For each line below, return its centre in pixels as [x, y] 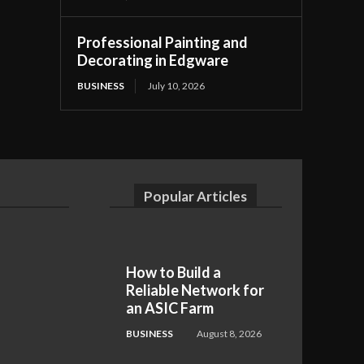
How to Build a [173, 272]
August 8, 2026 [229, 333]
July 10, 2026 [177, 85]
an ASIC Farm [169, 308]
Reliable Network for [195, 290]
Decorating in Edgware [153, 60]
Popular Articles [196, 196]
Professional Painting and [163, 42]
